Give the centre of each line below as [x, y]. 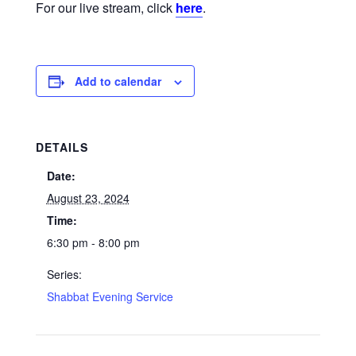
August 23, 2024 [88, 198]
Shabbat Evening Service [110, 296]
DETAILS [62, 147]
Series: [64, 274]
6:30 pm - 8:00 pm [93, 242]
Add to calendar [118, 81]
